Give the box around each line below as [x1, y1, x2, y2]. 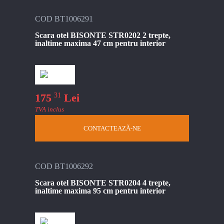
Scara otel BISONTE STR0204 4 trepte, [35, 178, 170, 187]
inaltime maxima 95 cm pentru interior [35, 186, 165, 195]
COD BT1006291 [35, 14, 93, 23]
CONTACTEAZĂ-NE [83, 124, 141, 132]
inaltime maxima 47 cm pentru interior [35, 38, 165, 47]
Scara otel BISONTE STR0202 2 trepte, [35, 30, 170, 39]
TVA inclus [35, 105, 64, 113]
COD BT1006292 [35, 162, 93, 171]
